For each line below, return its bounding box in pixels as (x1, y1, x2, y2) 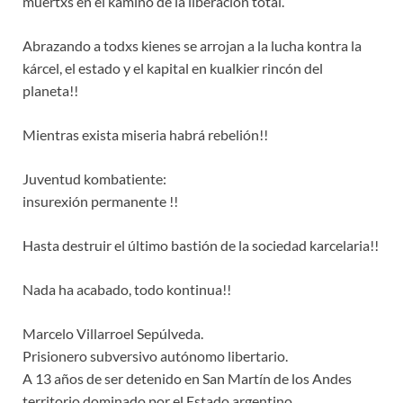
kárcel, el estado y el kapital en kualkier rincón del (22, 59, 323, 77)
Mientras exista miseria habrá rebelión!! (22, 126, 268, 144)
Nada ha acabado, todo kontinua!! (22, 281, 231, 299)
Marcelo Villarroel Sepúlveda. (22, 325, 203, 343)
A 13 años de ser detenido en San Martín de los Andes (22, 370, 352, 388)
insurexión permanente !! (22, 193, 178, 210)
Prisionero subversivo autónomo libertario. (22, 347, 288, 365)
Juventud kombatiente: (22, 170, 166, 188)
